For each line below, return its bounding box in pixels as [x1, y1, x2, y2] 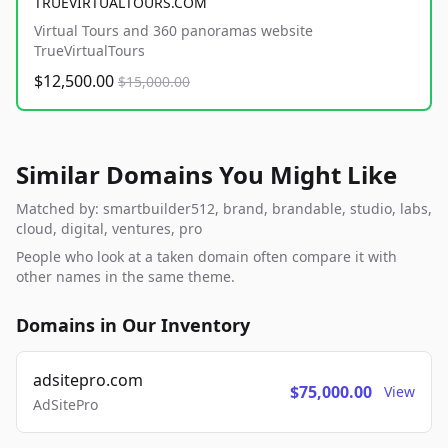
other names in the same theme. [16, 267, 235, 287]
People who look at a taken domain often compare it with [16, 247, 397, 267]
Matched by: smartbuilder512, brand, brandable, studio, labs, [16, 199, 432, 219]
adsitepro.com [33, 369, 143, 392]
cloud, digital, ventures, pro [16, 219, 202, 239]
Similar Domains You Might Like [16, 158, 397, 192]
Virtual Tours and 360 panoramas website [34, 21, 313, 41]
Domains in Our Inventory [16, 313, 250, 338]
